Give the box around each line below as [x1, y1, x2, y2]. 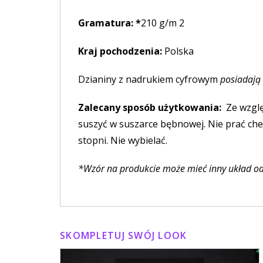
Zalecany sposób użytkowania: [78, 101, 226, 114]
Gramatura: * [78, 16, 141, 30]
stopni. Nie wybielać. [78, 134, 167, 147]
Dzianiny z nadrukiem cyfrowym [78, 73, 218, 86]
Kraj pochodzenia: [78, 45, 162, 58]
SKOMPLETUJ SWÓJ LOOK [60, 229, 187, 242]
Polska [162, 45, 194, 58]
